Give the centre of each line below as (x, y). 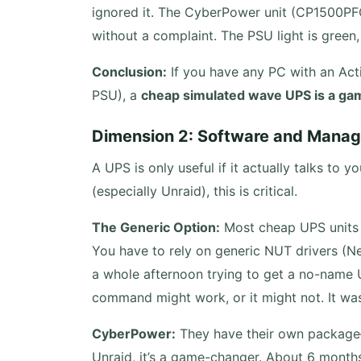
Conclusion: (129, 72)
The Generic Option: (156, 227)
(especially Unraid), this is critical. (195, 191)
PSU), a (116, 95)
